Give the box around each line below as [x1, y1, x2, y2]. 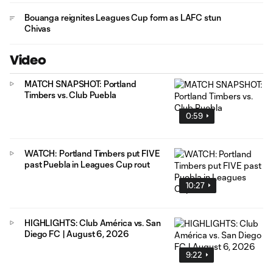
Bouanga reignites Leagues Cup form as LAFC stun [24, 12, 221, 23]
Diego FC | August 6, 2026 [24, 228, 129, 239]
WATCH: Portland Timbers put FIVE [24, 147, 160, 158]
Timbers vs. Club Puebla [24, 90, 116, 100]
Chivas [24, 23, 51, 34]
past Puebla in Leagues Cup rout [24, 158, 150, 169]
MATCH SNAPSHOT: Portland [24, 79, 136, 89]
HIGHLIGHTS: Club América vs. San [24, 217, 161, 228]
